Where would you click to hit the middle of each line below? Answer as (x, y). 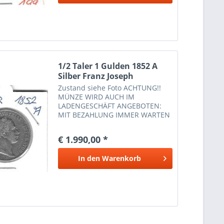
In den (89, 158)
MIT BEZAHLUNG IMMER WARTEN (114, 114)
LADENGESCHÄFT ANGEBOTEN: (110, 105)
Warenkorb (121, 158)
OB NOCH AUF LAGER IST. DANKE (113, 123)
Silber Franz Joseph (96, 76)
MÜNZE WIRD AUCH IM (96, 96)
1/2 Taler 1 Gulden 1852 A (108, 66)
